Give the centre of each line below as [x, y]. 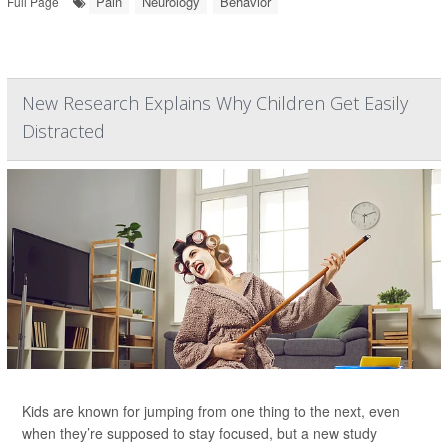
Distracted [63, 131]
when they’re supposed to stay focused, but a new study [199, 433]
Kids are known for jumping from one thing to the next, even [211, 411]
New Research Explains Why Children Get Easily [215, 103]
